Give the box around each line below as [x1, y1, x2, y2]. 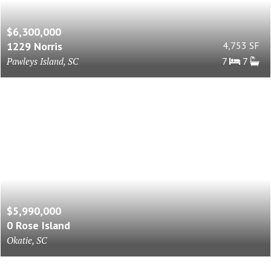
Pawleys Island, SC [6, 55, 79, 68]
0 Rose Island [6, 218, 70, 233]
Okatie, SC [6, 234, 47, 247]
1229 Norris [6, 39, 62, 54]
